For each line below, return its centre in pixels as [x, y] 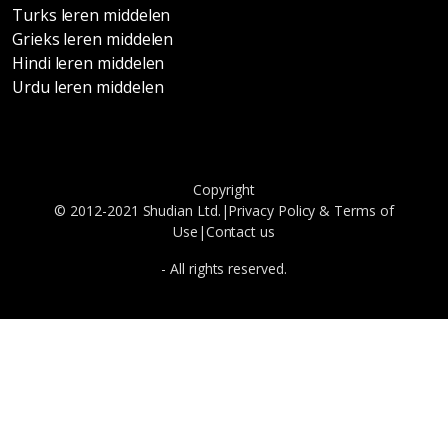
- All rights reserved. [224, 269]
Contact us [240, 232]
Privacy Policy [272, 211]
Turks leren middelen [91, 15]
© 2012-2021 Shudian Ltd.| [141, 211]
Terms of [364, 211]
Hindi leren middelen [88, 63]
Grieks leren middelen [93, 39]
